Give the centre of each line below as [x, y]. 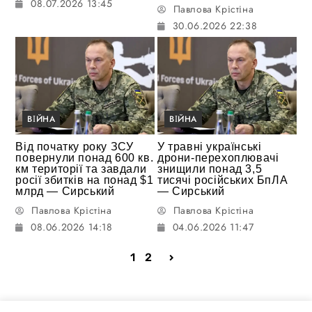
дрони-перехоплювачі [218, 157]
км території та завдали [81, 169]
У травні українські [210, 146]
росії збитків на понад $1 [85, 180]
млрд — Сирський [65, 191]
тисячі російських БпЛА [223, 180]
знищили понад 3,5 [210, 169]
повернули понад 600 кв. [85, 157]
